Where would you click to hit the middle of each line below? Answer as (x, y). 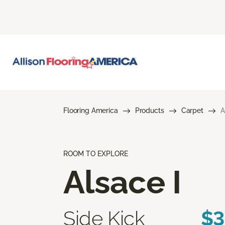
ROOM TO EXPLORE (96, 153)
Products (149, 110)
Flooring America (91, 110)
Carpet (192, 110)
